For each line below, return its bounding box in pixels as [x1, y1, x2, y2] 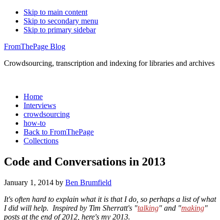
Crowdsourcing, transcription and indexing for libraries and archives [4, 59, 215, 67]
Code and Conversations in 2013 [4, 155, 165, 168]
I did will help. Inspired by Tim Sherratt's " [4, 203, 137, 212]
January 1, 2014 [4, 178, 54, 187]
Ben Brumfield [65, 178, 111, 187]
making [181, 203, 204, 212]
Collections [24, 137, 58, 145]
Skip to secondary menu [24, 17, 98, 25]
